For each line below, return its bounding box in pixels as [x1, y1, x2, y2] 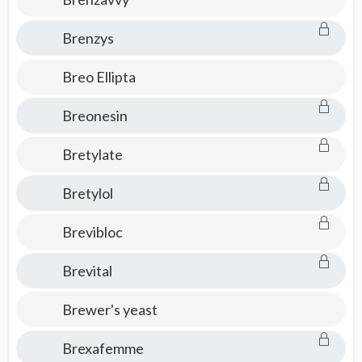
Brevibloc [61, 223, 123, 241]
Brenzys [61, 29, 114, 47]
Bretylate [61, 145, 123, 163]
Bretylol [61, 184, 113, 202]
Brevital [61, 262, 112, 280]
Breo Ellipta [61, 68, 136, 86]
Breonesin [61, 107, 128, 124]
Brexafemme [61, 339, 144, 357]
